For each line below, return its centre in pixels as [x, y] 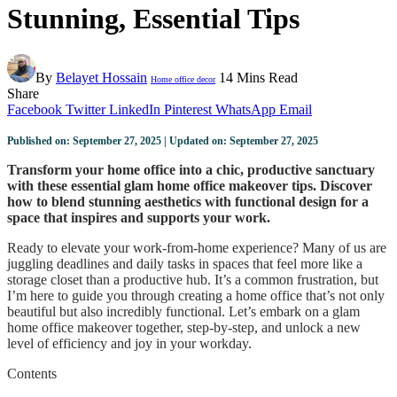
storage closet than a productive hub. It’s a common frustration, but [193, 280]
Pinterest [188, 110]
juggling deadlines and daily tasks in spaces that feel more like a [185, 264]
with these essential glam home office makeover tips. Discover [190, 186]
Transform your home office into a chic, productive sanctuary [191, 170]
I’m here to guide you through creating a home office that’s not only [196, 296]
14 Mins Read [258, 78]
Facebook [35, 110]
